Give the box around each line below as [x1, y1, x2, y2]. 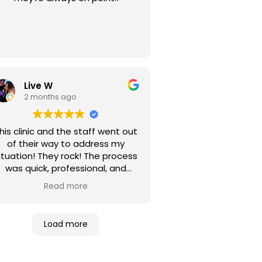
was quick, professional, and [5, 162, 126, 174]
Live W [24, 79, 53, 92]
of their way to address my [6, 137, 125, 150]
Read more [43, 181, 88, 192]
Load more [43, 218, 88, 230]
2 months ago [24, 91, 77, 102]
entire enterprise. [28, 187, 103, 199]
